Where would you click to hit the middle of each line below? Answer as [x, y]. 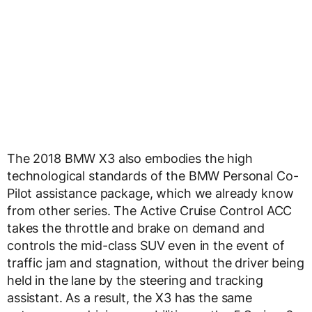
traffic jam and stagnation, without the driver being [156, 263]
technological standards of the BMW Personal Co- [153, 176]
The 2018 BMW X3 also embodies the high [130, 159]
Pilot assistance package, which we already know [150, 194]
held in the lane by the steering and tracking [135, 281]
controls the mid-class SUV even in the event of [146, 246]
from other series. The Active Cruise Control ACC [150, 211]
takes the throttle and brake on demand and [136, 228]
